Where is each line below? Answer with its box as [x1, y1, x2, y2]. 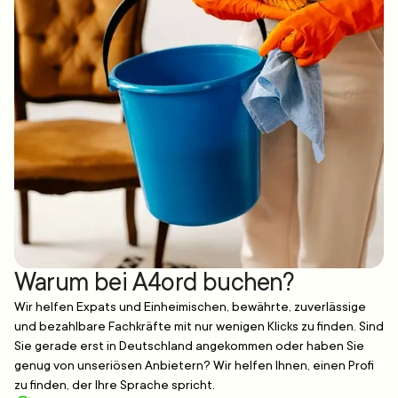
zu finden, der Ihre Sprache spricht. [14, 378, 215, 393]
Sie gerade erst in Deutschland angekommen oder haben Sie [14, 338, 364, 354]
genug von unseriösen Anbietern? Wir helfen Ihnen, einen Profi [14, 358, 374, 373]
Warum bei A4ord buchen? [14, 268, 295, 298]
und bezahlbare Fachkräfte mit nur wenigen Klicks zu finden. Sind [14, 319, 384, 334]
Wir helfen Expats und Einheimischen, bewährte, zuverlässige [14, 299, 366, 314]
